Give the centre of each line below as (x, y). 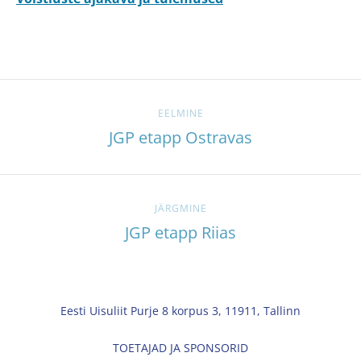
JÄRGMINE (180, 208)
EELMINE (180, 113)
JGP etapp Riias (180, 232)
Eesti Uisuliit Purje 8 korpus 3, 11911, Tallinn (180, 310)
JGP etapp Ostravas (180, 137)
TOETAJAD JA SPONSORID (180, 347)
